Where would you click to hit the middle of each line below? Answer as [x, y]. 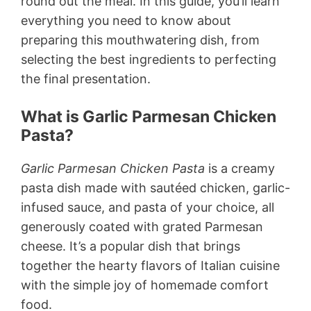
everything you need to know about [126, 20]
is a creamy [240, 168]
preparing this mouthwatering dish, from [140, 40]
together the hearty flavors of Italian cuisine [150, 265]
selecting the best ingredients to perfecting [149, 59]
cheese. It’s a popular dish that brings [131, 246]
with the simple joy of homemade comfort [145, 285]
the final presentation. [86, 78]
